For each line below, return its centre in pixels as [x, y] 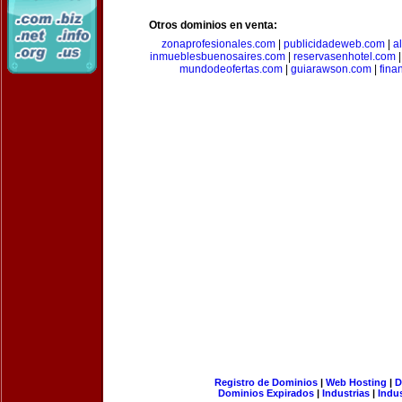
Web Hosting [356, 382]
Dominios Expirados [266, 393]
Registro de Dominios [266, 382]
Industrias [346, 393]
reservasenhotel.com [344, 57]
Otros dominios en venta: [213, 25]
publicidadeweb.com [334, 44]
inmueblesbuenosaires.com [217, 57]
